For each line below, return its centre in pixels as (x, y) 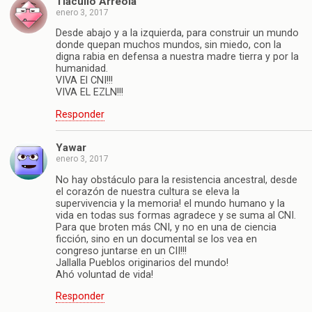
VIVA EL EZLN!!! (89, 93)
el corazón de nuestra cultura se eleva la (148, 192)
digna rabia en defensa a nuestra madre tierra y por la (177, 57)
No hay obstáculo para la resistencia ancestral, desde (177, 180)
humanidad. (82, 69)
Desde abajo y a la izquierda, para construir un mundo (177, 33)
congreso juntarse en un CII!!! (121, 251)
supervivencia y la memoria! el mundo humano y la (170, 203)
